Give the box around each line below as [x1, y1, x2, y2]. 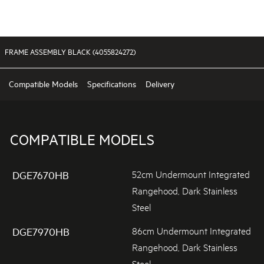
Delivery [146, 78, 174, 90]
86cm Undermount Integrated [132, 223, 251, 236]
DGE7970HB [12, 224, 70, 239]
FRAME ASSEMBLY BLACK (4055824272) [4, 47, 136, 57]
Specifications [87, 78, 136, 90]
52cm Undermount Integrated [132, 167, 250, 180]
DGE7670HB [12, 168, 69, 183]
